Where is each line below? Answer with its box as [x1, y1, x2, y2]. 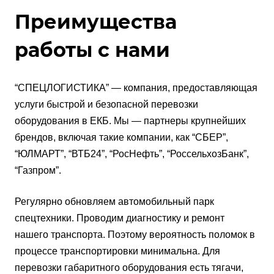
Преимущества [15, 10, 177, 34]
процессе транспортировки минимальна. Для [15, 246, 220, 257]
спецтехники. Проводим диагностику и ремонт [15, 213, 224, 224]
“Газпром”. [15, 165, 61, 176]
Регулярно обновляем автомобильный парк [15, 196, 214, 207]
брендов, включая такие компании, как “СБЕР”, [15, 132, 228, 143]
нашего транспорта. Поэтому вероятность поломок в [15, 229, 255, 240]
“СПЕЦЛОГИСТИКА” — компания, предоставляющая [15, 83, 257, 94]
